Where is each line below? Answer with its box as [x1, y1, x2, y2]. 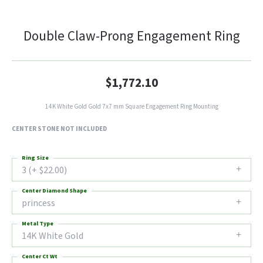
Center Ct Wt [22, 252, 58, 261]
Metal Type [22, 220, 53, 228]
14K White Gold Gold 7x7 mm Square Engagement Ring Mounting [45, 102, 218, 111]
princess [22, 197, 55, 210]
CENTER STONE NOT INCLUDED [12, 124, 107, 133]
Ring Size [22, 154, 49, 162]
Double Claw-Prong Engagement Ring [23, 26, 240, 46]
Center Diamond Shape [22, 187, 87, 195]
